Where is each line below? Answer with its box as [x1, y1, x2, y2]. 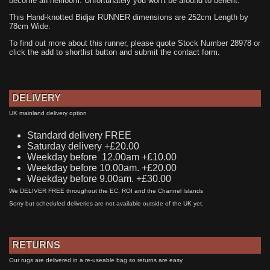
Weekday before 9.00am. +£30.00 [27, 173, 171, 184]
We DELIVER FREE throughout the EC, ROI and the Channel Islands [9, 187, 203, 194]
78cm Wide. [9, 22, 51, 31]
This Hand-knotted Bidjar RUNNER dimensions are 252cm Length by [9, 13, 248, 22]
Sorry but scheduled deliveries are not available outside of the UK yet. [9, 199, 204, 207]
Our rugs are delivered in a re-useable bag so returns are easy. [9, 256, 184, 263]
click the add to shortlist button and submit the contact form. [9, 48, 220, 57]
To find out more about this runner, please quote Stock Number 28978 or [9, 39, 260, 48]
